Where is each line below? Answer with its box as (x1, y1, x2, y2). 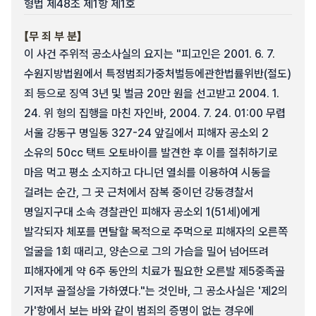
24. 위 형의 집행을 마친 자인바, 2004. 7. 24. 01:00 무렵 (24, 107, 286, 120)
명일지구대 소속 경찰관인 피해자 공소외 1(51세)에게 (24, 205, 260, 219)
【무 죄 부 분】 (24, 30, 82, 43)
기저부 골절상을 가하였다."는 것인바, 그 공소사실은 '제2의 (24, 284, 288, 298)
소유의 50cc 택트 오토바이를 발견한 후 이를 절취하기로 (24, 146, 278, 159)
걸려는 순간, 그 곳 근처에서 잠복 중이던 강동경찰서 (24, 186, 254, 199)
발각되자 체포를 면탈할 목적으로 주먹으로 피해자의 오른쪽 (24, 225, 288, 238)
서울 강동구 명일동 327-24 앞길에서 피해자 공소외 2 (24, 126, 269, 140)
